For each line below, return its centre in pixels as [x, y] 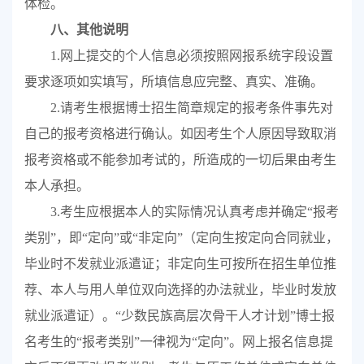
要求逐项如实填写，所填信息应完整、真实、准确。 [174, 82]
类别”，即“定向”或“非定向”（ [110, 238]
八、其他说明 [89, 30]
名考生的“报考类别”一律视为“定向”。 [133, 342]
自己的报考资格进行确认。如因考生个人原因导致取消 [180, 134]
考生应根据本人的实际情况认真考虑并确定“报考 [199, 212]
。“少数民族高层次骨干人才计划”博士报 [219, 316]
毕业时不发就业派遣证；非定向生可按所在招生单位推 [180, 264]
